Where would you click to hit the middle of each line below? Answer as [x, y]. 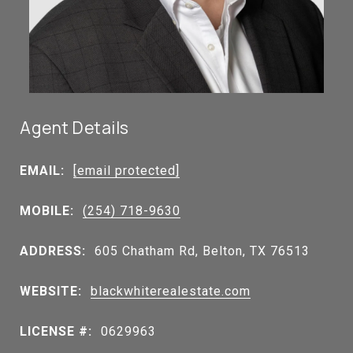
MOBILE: [47, 210]
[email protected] [126, 170]
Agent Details [74, 128]
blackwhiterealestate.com [171, 291]
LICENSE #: [56, 331]
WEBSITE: [51, 291]
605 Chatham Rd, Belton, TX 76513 [202, 251]
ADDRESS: [53, 251]
